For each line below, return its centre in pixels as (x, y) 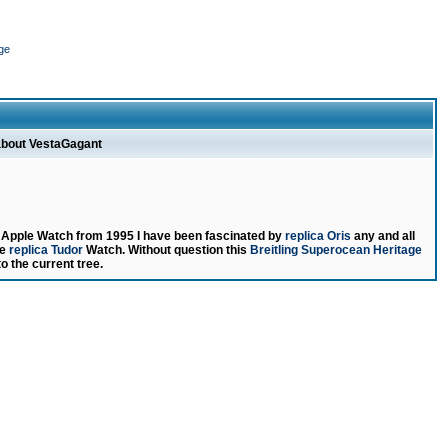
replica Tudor (46, 250)
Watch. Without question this (166, 250)
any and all (383, 236)
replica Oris (318, 236)
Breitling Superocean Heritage (336, 250)
